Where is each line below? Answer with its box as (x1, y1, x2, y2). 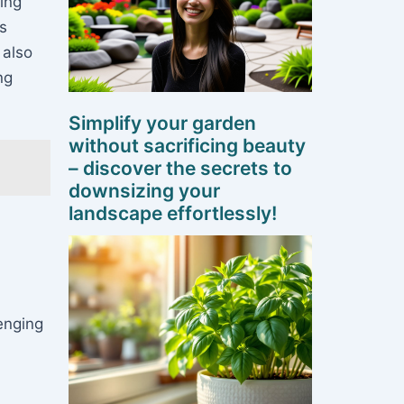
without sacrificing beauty (69, 134, 306, 158)
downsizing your (69, 179, 220, 203)
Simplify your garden (69, 112, 256, 135)
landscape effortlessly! (69, 202, 277, 225)
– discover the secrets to (69, 157, 292, 180)
